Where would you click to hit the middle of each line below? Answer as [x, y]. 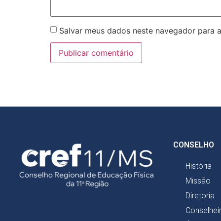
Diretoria [200, 195]
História [199, 166]
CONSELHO [194, 145]
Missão [198, 181]
